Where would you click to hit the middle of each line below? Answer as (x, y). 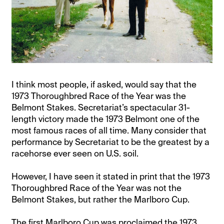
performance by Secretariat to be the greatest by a (111, 142)
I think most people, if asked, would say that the (104, 84)
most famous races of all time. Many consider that (109, 130)
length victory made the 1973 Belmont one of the (106, 119)
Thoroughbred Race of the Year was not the (97, 188)
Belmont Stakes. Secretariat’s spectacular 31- (101, 107)
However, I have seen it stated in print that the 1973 (111, 176)
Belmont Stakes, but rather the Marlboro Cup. (101, 199)
